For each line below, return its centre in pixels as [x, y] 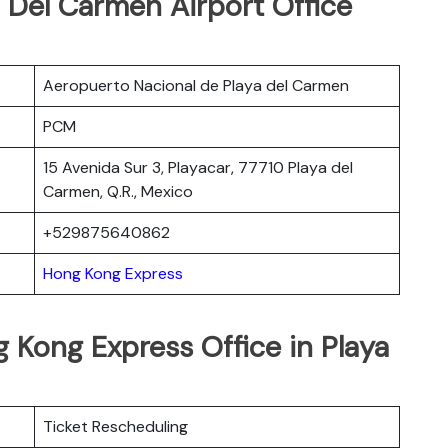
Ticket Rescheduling [115, 426]
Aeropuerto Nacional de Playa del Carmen [196, 85]
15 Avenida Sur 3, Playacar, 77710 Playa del [198, 167]
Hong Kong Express [113, 273]
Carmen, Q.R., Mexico [118, 191]
